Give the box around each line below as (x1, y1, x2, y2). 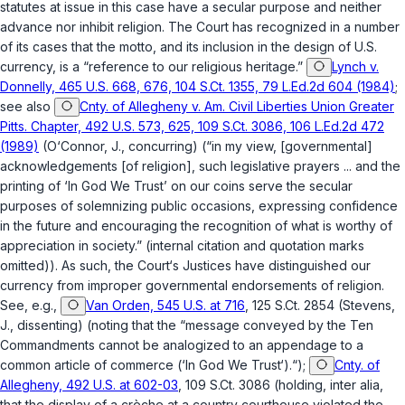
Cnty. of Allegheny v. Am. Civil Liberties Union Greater (80, 99, 394, 115)
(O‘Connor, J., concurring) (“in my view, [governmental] (39, 138, 372, 155)
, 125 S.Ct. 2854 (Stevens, (245, 297, 395, 314)
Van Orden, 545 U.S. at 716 (86, 297, 245, 314)
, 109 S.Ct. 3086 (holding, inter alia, (178, 377, 383, 393)
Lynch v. (332, 59, 379, 75)
